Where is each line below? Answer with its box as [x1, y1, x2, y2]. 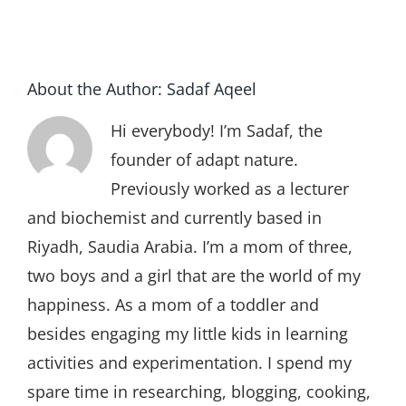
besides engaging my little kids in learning [27, 322, 348, 344]
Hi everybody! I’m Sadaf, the [111, 119, 323, 141]
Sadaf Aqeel [167, 77, 256, 100]
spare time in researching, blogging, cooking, [27, 380, 371, 402]
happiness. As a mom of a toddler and [27, 293, 319, 315]
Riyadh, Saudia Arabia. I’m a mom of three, [27, 235, 353, 257]
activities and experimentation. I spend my [27, 351, 352, 373]
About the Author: [27, 77, 167, 100]
